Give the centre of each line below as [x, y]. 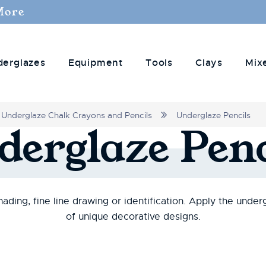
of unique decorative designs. [133, 217]
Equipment [95, 62]
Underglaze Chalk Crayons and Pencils [77, 115]
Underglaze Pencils [214, 115]
